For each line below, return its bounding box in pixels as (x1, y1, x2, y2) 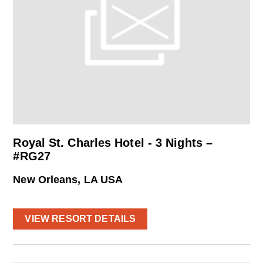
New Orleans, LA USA (13, 173, 123, 186)
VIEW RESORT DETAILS (25, 214, 136, 224)
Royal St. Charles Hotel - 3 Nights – (13, 136, 213, 149)
